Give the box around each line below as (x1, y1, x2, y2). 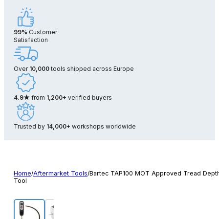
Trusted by (14, 122, 46, 130)
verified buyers (66, 93, 112, 101)
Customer (27, 28, 57, 36)
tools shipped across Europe (49, 65, 134, 72)
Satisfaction (14, 36, 48, 44)
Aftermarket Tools (33, 169, 88, 177)
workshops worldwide (70, 122, 136, 130)
